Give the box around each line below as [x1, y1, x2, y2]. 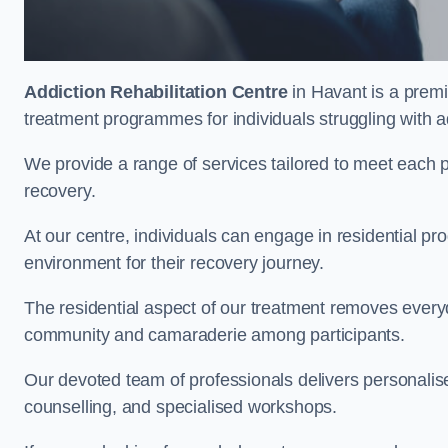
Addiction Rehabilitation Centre [24, 82, 288, 102]
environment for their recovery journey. [24, 253, 329, 273]
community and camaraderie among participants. [24, 325, 405, 345]
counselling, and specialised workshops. [24, 397, 342, 417]
